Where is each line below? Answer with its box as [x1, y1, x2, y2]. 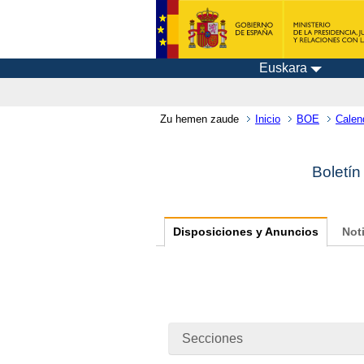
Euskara [258, 61, 307, 75]
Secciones [182, 331, 243, 345]
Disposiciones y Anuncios [173, 226, 318, 239]
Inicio [255, 112, 280, 125]
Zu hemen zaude [160, 112, 239, 125]
